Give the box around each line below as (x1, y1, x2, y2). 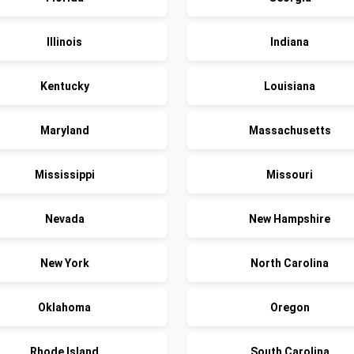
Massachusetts (248, 124, 331, 137)
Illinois (47, 36, 82, 48)
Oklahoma (38, 301, 91, 314)
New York (40, 257, 89, 269)
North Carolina (250, 257, 329, 269)
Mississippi (34, 168, 95, 181)
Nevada (44, 213, 85, 225)
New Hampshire (249, 213, 330, 225)
